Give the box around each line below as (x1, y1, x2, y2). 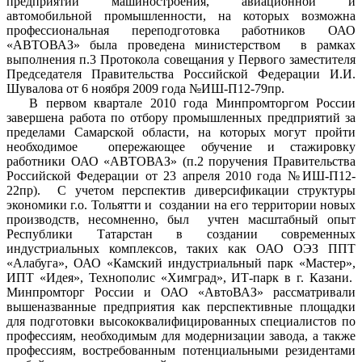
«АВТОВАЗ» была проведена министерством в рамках (6, 38, 356, 53)
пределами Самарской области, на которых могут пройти (6, 125, 356, 140)
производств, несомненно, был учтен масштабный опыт (6, 213, 356, 227)
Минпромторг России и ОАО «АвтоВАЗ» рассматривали (6, 285, 356, 300)
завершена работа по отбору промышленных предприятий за (6, 111, 356, 125)
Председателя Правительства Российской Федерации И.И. (6, 67, 356, 82)
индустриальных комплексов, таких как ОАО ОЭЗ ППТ (6, 242, 356, 256)
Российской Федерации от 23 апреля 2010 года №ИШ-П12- (6, 169, 356, 183)
